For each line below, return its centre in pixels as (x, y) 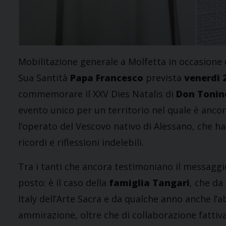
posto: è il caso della (64, 183)
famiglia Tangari (149, 183)
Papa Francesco (107, 78)
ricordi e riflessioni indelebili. (81, 143)
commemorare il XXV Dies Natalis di (97, 94)
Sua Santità (44, 78)
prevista (164, 78)
